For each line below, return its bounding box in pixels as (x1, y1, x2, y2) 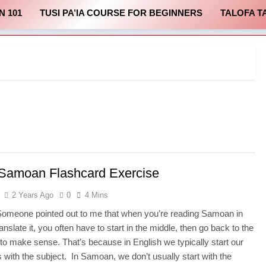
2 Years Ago (12, 191, 54, 199)
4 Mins (85, 191, 109, 199)
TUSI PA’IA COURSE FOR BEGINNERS (40, 8, 202, 18)
